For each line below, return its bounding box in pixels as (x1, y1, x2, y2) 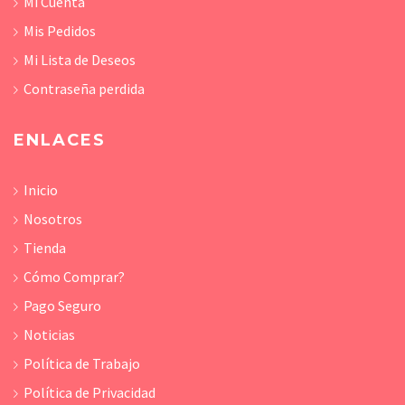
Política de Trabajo (24, 354, 140, 373)
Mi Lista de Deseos (24, 51, 136, 70)
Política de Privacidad (24, 383, 155, 402)
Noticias (24, 325, 75, 344)
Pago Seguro (24, 297, 101, 316)
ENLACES (14, 130, 106, 151)
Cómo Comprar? (24, 268, 125, 287)
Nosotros (24, 210, 82, 229)
